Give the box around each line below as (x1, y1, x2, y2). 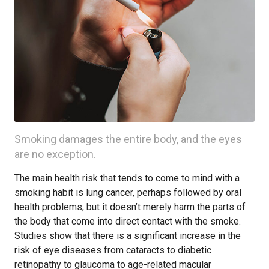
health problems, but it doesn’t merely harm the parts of (14, 201, 246, 213)
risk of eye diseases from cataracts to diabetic (14, 244, 211, 256)
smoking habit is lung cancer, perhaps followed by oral (14, 187, 241, 198)
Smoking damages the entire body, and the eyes (14, 133, 242, 145)
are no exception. (14, 148, 96, 160)
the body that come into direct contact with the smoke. (14, 216, 241, 227)
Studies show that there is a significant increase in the (14, 230, 241, 241)
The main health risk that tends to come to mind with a (14, 172, 240, 184)
